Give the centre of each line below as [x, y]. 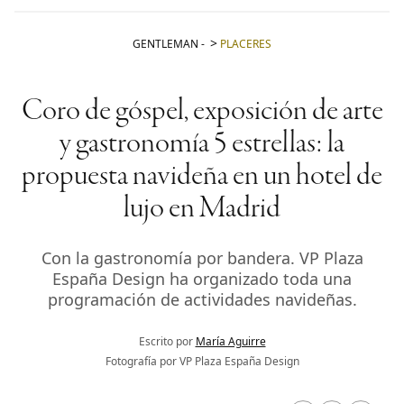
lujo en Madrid [202, 210]
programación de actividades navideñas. [202, 300]
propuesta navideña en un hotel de [202, 177]
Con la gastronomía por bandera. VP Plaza [202, 258]
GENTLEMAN [165, 44]
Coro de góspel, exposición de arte [202, 112]
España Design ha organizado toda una [202, 279]
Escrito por [167, 342]
